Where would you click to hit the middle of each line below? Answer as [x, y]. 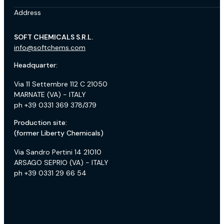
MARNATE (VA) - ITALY [50, 94]
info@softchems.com [50, 47]
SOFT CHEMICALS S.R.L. [53, 37]
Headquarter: [36, 65]
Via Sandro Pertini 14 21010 [58, 152]
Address [27, 12]
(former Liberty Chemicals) [59, 133]
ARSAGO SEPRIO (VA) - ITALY [61, 162]
